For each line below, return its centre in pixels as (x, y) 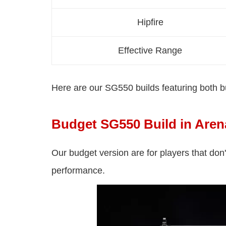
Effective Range (150, 50)
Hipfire (150, 22)
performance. (78, 170)
